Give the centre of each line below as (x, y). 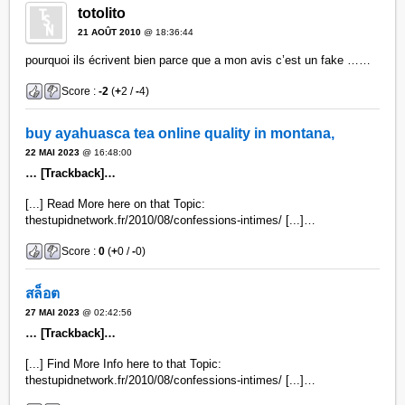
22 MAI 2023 (53, 153)
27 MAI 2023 (53, 313)
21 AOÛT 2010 (110, 32)
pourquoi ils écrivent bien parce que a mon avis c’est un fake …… (198, 60)
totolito (102, 13)
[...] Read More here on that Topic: (116, 203)
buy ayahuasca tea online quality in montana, (180, 134)
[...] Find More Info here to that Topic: (124, 363)
